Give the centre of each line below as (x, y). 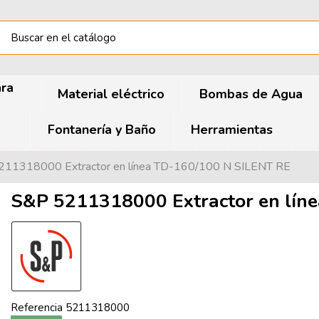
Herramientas (231, 130)
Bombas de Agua (251, 94)
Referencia (37, 308)
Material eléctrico (111, 94)
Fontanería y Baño (101, 130)
